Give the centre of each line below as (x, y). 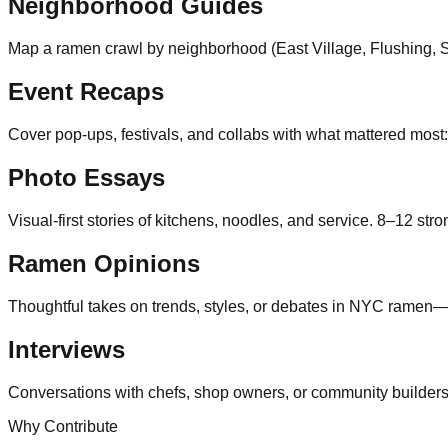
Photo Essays (86, 178)
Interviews (66, 349)
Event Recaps (86, 92)
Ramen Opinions (104, 263)
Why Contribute (63, 426)
